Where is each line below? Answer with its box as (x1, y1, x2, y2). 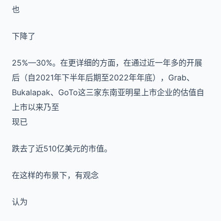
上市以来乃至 (12, 102, 59, 112)
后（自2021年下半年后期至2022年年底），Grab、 (12, 73, 194, 82)
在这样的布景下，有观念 (12, 170, 99, 180)
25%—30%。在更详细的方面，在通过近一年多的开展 (12, 58, 202, 68)
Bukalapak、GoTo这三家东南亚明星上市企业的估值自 (12, 87, 204, 97)
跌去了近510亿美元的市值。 (12, 144, 112, 153)
